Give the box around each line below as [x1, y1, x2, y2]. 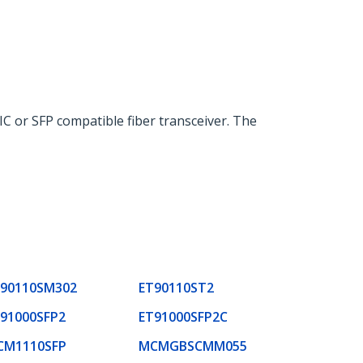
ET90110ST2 [139, 278, 214, 297]
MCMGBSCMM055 [139, 336, 247, 355]
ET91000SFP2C [139, 307, 228, 326]
